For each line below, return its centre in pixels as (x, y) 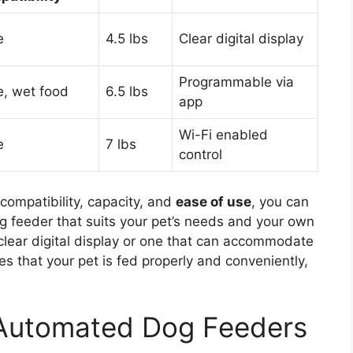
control (201, 155)
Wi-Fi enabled (223, 135)
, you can (280, 201)
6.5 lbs (127, 92)
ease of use (214, 201)
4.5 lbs (127, 39)
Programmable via (236, 82)
